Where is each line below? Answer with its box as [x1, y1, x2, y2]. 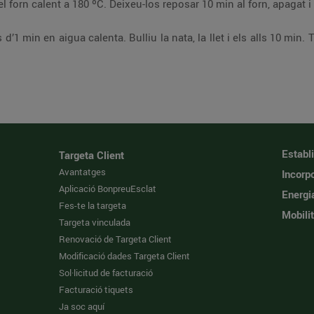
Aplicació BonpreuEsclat [59, 182, 157, 195]
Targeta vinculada [59, 216, 131, 228]
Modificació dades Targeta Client [59, 250, 191, 262]
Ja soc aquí [59, 300, 105, 313]
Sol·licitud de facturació [59, 266, 153, 279]
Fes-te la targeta [59, 199, 127, 212]
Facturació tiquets [59, 283, 134, 296]
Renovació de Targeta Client [59, 233, 172, 245]
